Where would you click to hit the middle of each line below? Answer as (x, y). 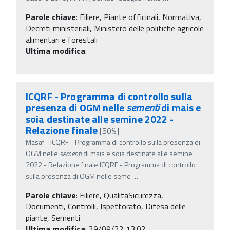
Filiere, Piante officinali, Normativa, (140, 17)
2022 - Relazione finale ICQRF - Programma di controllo (111, 164)
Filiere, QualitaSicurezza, (121, 195)
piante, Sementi (53, 217)
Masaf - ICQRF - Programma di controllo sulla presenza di (113, 142)
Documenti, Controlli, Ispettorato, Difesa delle (106, 206)
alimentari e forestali (62, 39)
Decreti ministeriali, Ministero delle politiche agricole (115, 28)
